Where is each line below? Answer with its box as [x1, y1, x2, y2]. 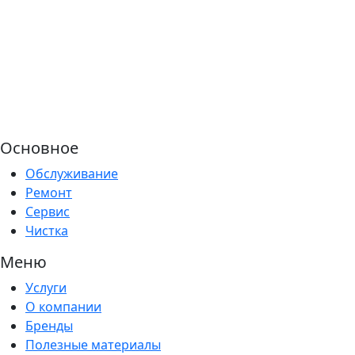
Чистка [25, 222, 68, 240]
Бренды [25, 317, 73, 335]
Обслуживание [25, 165, 118, 183]
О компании [25, 298, 101, 316]
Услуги [25, 279, 67, 297]
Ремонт [25, 184, 72, 202]
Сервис [25, 203, 70, 221]
